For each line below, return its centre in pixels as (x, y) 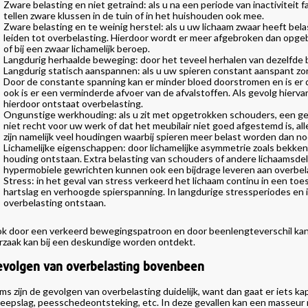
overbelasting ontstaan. (54, 202)
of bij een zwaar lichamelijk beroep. (76, 48)
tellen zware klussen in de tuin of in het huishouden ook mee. (133, 15)
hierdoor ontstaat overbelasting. (73, 103)
